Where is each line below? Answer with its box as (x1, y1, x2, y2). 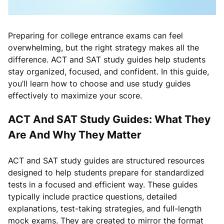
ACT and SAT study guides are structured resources (8, 155, 204, 165)
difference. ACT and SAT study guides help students (8, 54, 205, 64)
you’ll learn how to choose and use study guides (8, 78, 190, 88)
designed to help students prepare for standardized (8, 167, 204, 177)
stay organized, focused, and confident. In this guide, (8, 66, 209, 76)
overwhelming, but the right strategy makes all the (8, 42, 199, 52)
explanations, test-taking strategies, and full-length (8, 203, 201, 213)
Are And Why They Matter (8, 128, 141, 141)
